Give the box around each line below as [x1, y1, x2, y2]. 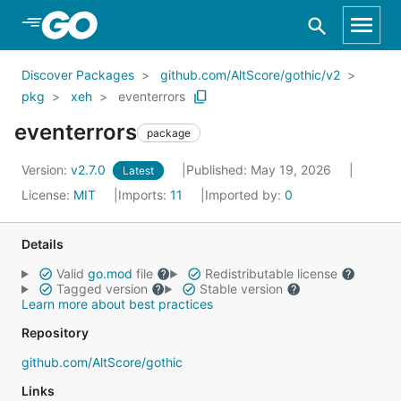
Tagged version [52, 281, 151, 296]
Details [21, 236, 64, 252]
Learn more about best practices [21, 296, 213, 311]
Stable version [195, 281, 286, 296]
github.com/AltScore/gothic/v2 [160, 67, 340, 82]
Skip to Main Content [36, 15, 181, 33]
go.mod [87, 266, 132, 281]
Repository [21, 325, 89, 340]
